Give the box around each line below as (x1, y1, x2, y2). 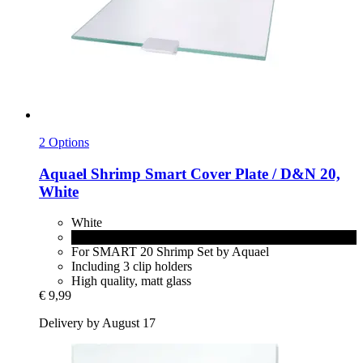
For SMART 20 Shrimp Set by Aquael (71, 245, 269, 259)
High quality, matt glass (71, 274, 191, 288)
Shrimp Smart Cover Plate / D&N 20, (87, 164, 340, 182)
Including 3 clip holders (71, 259, 192, 274)
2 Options (39, 135, 89, 149)
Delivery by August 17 (39, 316, 156, 331)
